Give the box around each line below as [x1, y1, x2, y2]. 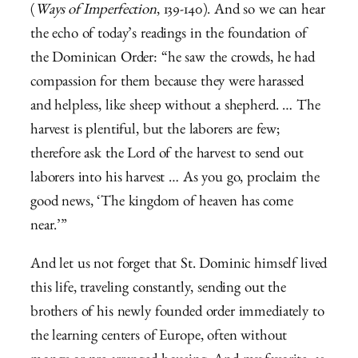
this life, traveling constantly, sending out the [30, 282, 286, 298]
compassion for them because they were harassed [30, 75, 304, 91]
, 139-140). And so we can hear [156, 3, 325, 19]
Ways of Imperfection [34, 3, 157, 19]
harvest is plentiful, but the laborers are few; [30, 123, 280, 139]
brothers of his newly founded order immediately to [30, 306, 324, 322]
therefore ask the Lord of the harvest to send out [30, 147, 304, 163]
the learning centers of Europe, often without [30, 330, 288, 346]
